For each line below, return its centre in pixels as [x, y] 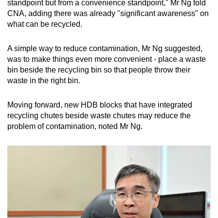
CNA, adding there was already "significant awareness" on [108, 14]
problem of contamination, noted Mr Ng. [76, 127]
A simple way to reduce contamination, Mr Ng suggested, [105, 49]
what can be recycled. [46, 24]
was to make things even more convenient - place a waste [107, 59]
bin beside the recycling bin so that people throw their [99, 70]
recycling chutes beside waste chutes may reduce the [99, 116]
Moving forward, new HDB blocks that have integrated [100, 105]
